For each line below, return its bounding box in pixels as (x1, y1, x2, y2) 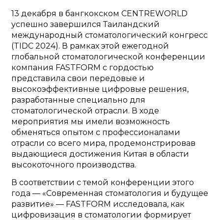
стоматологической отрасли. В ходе (11, 106, 159, 116)
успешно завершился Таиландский (11, 20, 160, 29)
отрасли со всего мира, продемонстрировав (11, 138, 195, 148)
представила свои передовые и (11, 74, 145, 83)
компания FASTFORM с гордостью (11, 63, 154, 73)
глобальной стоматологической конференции (11, 52, 205, 62)
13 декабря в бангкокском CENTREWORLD (11, 9, 188, 19)
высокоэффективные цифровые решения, (11, 84, 189, 94)
